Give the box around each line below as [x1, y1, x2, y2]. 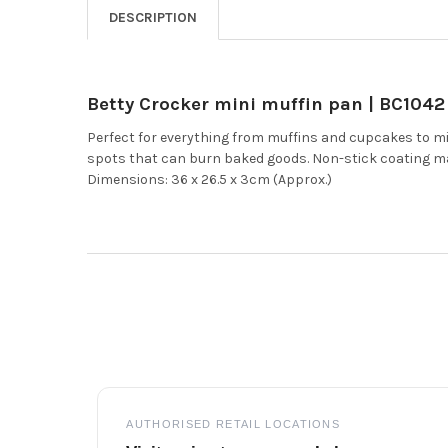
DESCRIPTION [108, 8, 197, 26]
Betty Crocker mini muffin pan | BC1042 [86, 92, 445, 115]
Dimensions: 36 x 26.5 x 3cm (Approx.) [86, 170, 332, 188]
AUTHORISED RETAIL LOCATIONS [126, 417, 341, 430]
